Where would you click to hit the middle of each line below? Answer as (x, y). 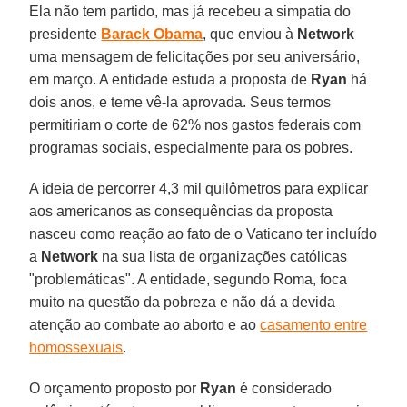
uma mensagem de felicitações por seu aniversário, (195, 56)
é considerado (284, 388)
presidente (65, 34)
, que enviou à (250, 34)
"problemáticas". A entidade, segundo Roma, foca (189, 279)
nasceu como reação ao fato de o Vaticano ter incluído (203, 233)
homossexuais (76, 347)
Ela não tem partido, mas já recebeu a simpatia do (190, 11)
